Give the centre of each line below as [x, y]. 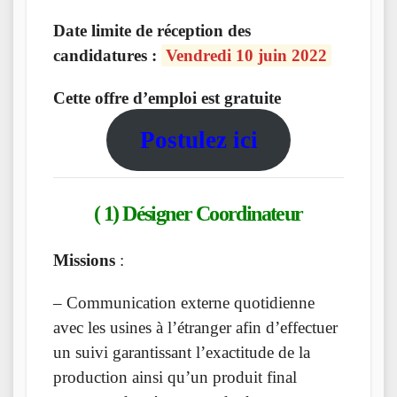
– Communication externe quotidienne [184, 303]
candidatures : [107, 55]
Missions [84, 261]
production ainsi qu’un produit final [175, 378]
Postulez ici [198, 140]
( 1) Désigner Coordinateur [198, 213]
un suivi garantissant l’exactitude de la [182, 353]
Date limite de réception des [152, 30]
